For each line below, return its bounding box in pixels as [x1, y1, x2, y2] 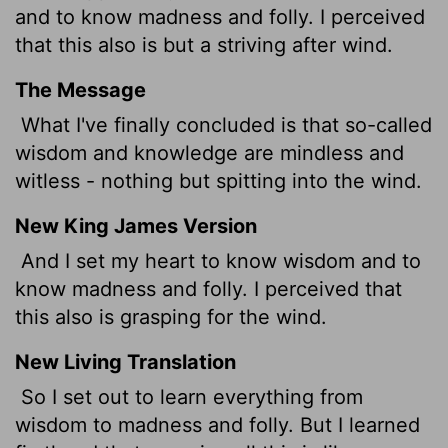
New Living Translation [15, 349, 236, 374]
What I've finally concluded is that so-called [15, 112, 432, 137]
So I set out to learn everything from [15, 384, 363, 409]
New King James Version [15, 213, 257, 238]
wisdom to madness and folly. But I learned [15, 412, 420, 437]
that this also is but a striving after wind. [15, 32, 393, 57]
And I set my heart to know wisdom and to [15, 248, 421, 273]
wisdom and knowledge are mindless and [15, 140, 404, 165]
